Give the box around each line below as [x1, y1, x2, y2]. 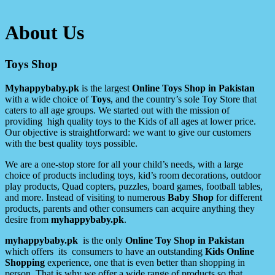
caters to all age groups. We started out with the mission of [5, 104, 230, 115]
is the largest [79, 82, 132, 93]
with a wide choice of [5, 93, 91, 104]
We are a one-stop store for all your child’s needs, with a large [5, 158, 243, 169]
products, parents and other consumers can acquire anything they [5, 203, 255, 214]
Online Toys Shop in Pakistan [132, 82, 255, 93]
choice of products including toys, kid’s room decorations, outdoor [5, 169, 261, 180]
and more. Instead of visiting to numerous [5, 192, 168, 203]
